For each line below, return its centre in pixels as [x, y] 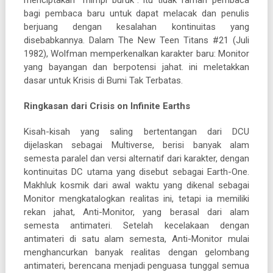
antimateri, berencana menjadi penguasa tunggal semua [136, 265]
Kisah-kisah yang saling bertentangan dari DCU [136, 131]
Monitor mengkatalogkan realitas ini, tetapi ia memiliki [136, 198]
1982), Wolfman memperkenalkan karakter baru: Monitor [136, 53]
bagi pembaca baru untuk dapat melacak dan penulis [136, 13]
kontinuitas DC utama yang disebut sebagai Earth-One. [136, 172]
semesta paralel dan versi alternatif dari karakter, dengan [136, 158]
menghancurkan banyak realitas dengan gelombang [136, 252]
